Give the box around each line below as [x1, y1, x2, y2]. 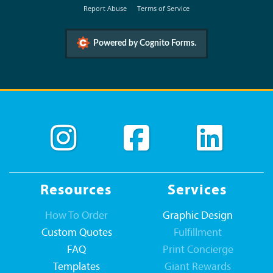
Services [168, 183, 227, 199]
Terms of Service [136, 4, 190, 13]
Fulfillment [174, 228, 222, 239]
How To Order [45, 211, 108, 222]
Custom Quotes [41, 228, 112, 239]
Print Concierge [162, 245, 233, 256]
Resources [40, 183, 112, 199]
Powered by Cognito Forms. [91, 39, 196, 48]
